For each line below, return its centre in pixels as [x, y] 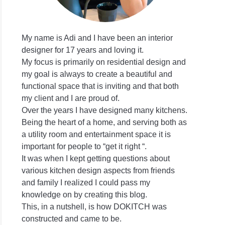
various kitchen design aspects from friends [98, 170]
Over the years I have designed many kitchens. [105, 110]
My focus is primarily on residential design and [104, 62]
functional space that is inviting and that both [100, 86]
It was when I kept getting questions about [96, 158]
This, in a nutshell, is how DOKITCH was [94, 206]
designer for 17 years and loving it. [83, 50]
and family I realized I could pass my [86, 182]
